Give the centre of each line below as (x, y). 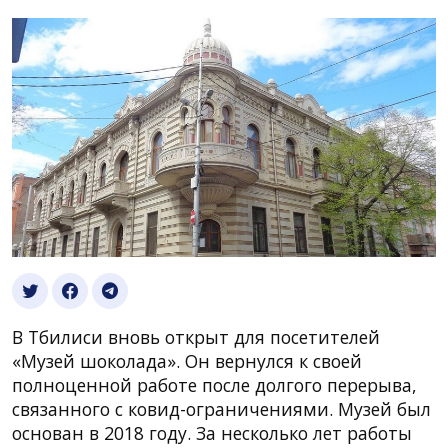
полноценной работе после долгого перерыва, (214, 384)
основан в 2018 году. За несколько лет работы (212, 432)
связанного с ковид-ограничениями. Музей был (221, 408)
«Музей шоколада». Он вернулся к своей (187, 360)
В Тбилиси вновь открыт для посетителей (196, 336)
